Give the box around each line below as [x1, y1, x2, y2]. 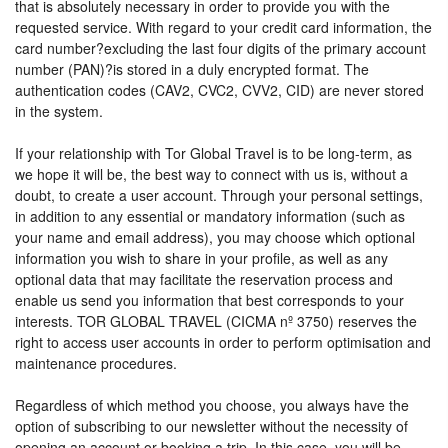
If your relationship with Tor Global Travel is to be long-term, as [15, 143, 412, 163]
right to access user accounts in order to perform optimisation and [15, 332, 431, 352]
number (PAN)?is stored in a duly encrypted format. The [15, 59, 369, 79]
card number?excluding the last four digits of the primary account [15, 38, 426, 58]
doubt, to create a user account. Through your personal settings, [15, 185, 423, 205]
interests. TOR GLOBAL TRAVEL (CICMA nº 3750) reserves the [15, 311, 417, 331]
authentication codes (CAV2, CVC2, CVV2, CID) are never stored [15, 80, 424, 100]
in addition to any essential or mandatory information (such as [15, 206, 405, 226]
